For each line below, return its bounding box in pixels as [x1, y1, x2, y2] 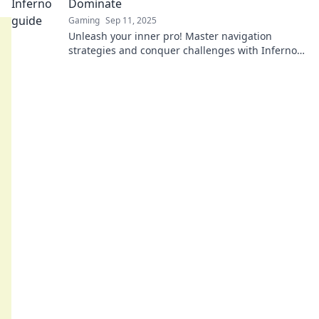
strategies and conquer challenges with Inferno [68, 43, 297, 57]
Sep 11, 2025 [105, 14, 157, 26]
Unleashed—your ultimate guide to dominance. [68, 58, 296, 71]
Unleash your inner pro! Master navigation [68, 29, 272, 43]
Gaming [68, 14, 100, 26]
